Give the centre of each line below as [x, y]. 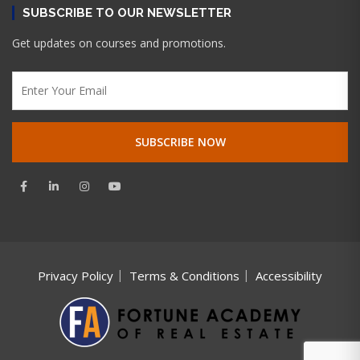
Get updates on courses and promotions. [119, 43]
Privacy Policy [76, 275]
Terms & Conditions [184, 275]
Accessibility [289, 275]
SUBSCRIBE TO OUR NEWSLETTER [127, 12]
